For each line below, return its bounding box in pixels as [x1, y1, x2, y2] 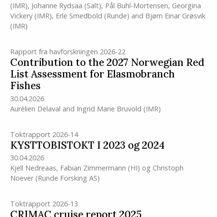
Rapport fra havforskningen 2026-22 [10, 47, 125, 57]
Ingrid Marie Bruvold [76, 104, 141, 113]
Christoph [152, 163, 184, 172]
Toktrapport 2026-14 [10, 129, 78, 139]
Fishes [10, 79, 41, 93]
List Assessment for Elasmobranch [10, 67, 175, 81]
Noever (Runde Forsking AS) [10, 173, 100, 183]
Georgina [171, 1, 201, 11]
